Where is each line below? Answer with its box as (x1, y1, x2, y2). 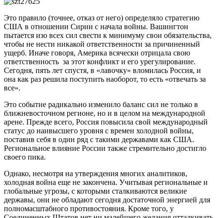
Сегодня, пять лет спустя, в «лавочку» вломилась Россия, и (4, 66, 201, 74)
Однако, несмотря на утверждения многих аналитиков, (4, 169, 187, 178)
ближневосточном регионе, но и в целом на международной (4, 109, 205, 117)
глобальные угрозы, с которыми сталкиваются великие (4, 186, 187, 195)
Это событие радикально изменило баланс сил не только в (4, 100, 198, 109)
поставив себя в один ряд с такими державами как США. (4, 135, 194, 144)
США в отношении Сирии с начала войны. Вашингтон (4, 22, 188, 31)
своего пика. (4, 152, 46, 161)
